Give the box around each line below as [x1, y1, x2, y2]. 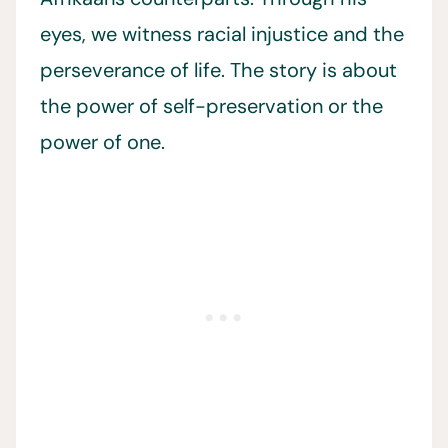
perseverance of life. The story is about [40, 57, 397, 83]
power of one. [40, 129, 165, 155]
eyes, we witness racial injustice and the [40, 21, 404, 47]
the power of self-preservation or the [40, 93, 383, 119]
